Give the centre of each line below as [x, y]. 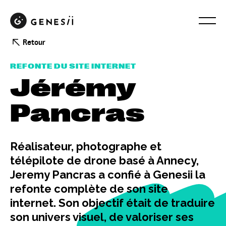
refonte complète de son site [89, 189]
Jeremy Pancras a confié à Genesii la [108, 175]
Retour [34, 42]
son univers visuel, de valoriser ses [102, 217]
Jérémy [73, 88]
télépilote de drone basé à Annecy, [104, 160]
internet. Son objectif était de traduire [112, 203]
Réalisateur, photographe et [86, 146]
